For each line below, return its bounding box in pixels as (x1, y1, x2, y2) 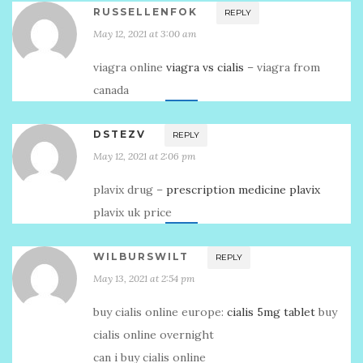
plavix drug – (93, 182, 166, 197)
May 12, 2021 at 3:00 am (93, 28, 197, 40)
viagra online (93, 60, 166, 75)
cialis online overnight (93, 327, 214, 342)
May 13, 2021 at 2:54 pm (93, 272, 195, 284)
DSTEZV (93, 128, 146, 140)
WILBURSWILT (93, 250, 189, 263)
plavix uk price (93, 205, 172, 220)
